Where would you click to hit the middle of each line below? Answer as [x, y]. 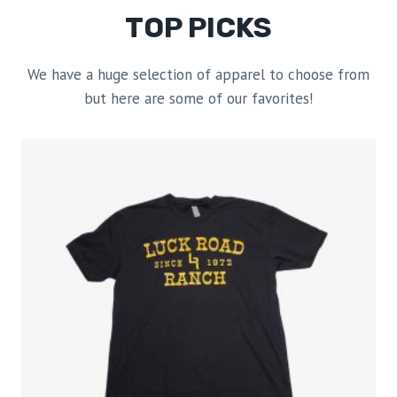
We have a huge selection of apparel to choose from [198, 74]
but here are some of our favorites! [198, 98]
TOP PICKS [198, 27]
